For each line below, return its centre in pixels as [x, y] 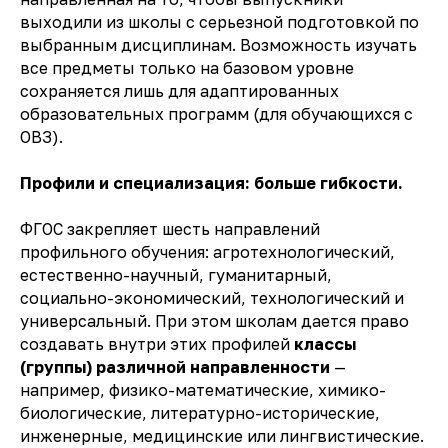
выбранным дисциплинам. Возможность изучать [218, 45]
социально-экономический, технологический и [212, 298]
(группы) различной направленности [175, 367]
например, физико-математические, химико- [203, 390]
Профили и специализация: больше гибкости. [211, 183]
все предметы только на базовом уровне [187, 68]
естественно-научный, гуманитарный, [176, 275]
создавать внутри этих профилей [157, 344]
